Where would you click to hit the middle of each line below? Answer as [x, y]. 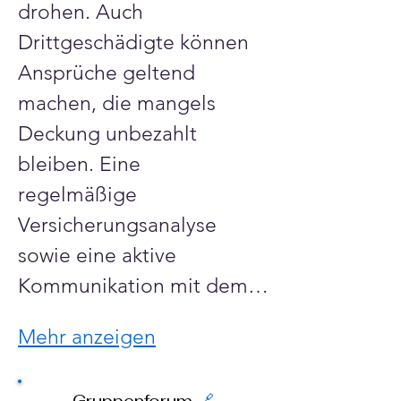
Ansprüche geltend [109, 73]
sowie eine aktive [100, 256]
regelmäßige [80, 195]
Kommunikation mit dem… [143, 286]
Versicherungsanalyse [120, 225]
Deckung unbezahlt [110, 134]
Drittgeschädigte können [136, 43]
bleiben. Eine [82, 164]
